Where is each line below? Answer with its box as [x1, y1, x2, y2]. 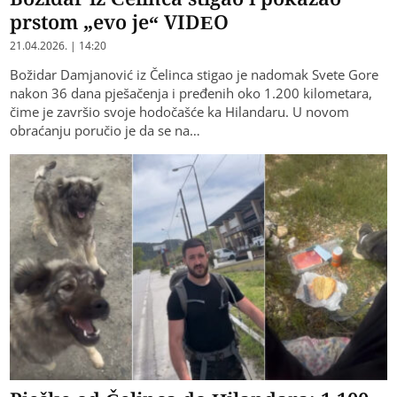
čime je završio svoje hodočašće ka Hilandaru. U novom [10, 102, 350, 121]
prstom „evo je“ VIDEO [10, 7, 230, 35]
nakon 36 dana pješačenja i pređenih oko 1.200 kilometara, [10, 83, 373, 102]
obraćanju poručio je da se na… [10, 121, 201, 139]
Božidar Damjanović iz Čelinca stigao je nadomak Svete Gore [10, 65, 379, 83]
